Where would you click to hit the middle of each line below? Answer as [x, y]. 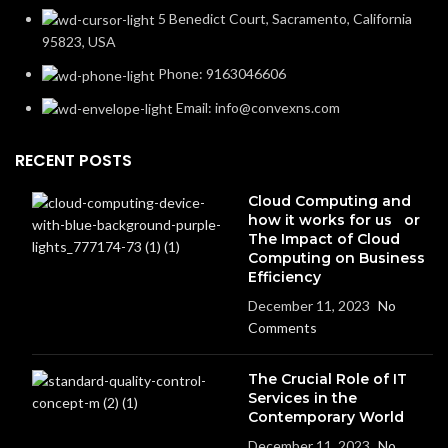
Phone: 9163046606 [222, 74]
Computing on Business [336, 258]
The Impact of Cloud [323, 239]
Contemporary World [325, 417]
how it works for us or [333, 220]
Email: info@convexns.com [258, 107]
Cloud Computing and [329, 201]
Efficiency [284, 277]
